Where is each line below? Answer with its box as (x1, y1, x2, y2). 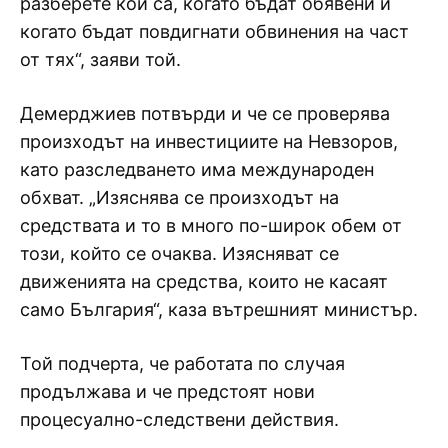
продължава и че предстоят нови (20, 380, 315, 402)
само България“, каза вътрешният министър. (20, 298, 418, 320)
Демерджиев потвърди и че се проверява (20, 102, 390, 124)
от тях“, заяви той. (20, 48, 181, 70)
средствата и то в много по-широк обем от (20, 214, 402, 236)
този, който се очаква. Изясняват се (20, 242, 339, 264)
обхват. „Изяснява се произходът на (20, 186, 339, 208)
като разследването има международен (20, 158, 374, 180)
